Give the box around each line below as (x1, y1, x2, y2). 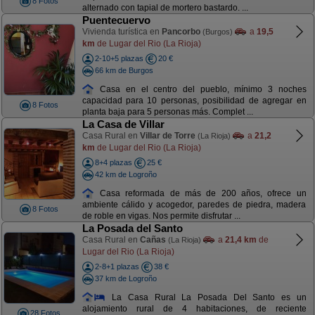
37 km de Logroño (94, 274, 157, 283)
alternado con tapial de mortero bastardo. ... (82, 3, 248, 13)
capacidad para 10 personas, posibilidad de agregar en (82, 96, 307, 106)
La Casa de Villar (82, 118, 165, 130)
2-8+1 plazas (94, 262, 139, 271)
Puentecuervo (82, 14, 150, 26)
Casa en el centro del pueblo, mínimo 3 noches (94, 84, 307, 94)
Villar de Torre (139, 131, 195, 141)
